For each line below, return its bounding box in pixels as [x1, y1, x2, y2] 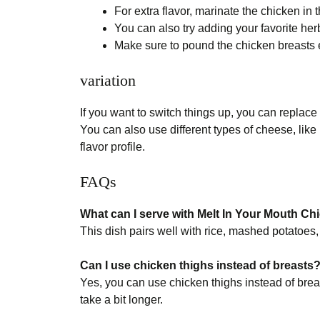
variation [80, 71, 136, 89]
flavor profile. [80, 140, 145, 153]
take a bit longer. [80, 293, 163, 306]
